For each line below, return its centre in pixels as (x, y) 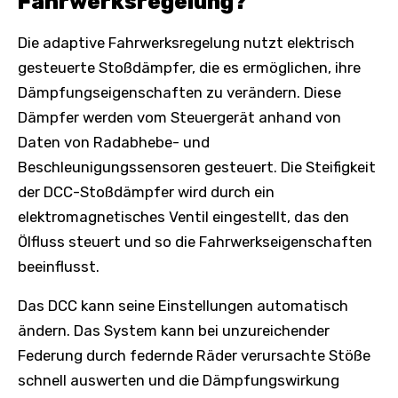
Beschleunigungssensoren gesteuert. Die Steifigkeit (197, 167)
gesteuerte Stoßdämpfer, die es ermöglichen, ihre (189, 67)
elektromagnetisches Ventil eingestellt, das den (183, 216)
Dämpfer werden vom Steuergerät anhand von (179, 117)
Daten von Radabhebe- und (114, 142)
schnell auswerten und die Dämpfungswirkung (179, 380)
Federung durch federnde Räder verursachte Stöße (194, 355)
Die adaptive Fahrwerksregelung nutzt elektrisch (186, 42)
